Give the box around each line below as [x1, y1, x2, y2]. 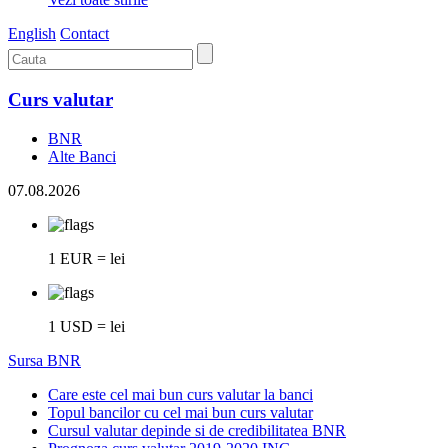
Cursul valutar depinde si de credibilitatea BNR [48, 421, 346, 439]
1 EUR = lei [48, 249, 125, 267]
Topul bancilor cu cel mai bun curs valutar [48, 403, 313, 421]
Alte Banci [48, 147, 116, 165]
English [8, 25, 56, 43]
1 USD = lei [48, 317, 125, 335]
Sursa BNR [8, 351, 81, 369]
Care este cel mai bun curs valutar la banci [48, 385, 313, 403]
